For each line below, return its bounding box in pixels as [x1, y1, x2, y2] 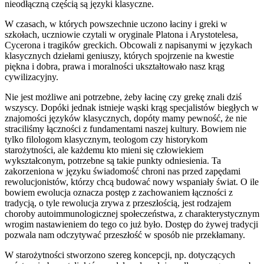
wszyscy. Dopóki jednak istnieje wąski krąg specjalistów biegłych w [5, 103, 259, 113]
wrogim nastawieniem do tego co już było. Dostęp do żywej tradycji [5, 219, 258, 230]
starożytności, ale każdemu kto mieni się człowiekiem [5, 145, 203, 156]
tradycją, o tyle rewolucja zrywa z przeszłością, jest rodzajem [5, 198, 231, 209]
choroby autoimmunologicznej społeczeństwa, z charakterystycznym [5, 209, 259, 219]
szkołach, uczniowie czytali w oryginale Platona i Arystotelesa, [5, 29, 238, 40]
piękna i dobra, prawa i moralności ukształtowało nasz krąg [5, 61, 225, 72]
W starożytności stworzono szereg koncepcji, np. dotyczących [5, 250, 235, 260]
